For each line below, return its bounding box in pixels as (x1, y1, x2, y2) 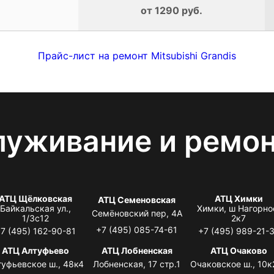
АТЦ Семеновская (98, 194, 176, 205)
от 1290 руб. (141, 4, 202, 17)
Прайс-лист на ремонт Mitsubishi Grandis (38, 49, 236, 62)
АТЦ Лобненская (101, 245, 172, 256)
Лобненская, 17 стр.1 (93, 258, 181, 269)
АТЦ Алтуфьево (1, 245, 69, 256)
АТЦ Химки (214, 193, 263, 204)
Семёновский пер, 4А (91, 207, 182, 218)
